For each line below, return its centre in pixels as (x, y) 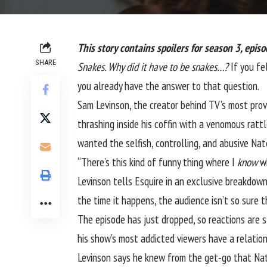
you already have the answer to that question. (168, 86)
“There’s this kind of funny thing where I (157, 162)
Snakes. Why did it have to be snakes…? (153, 66)
